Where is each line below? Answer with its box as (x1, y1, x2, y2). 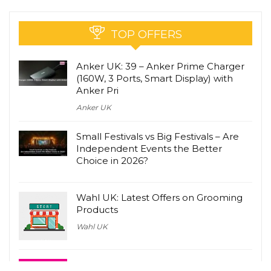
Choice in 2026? (76, 155, 148, 166)
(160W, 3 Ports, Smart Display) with (76, 73, 233, 84)
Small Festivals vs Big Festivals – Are (76, 131, 239, 142)
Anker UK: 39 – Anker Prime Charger (76, 60, 244, 72)
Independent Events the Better (76, 143, 222, 154)
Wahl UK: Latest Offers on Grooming (76, 192, 243, 203)
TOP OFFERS (110, 28, 182, 41)
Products (76, 204, 118, 215)
